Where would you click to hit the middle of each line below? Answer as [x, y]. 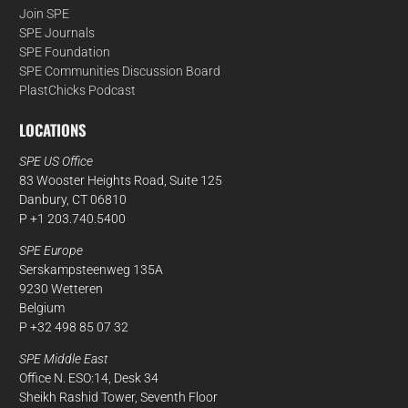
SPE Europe [51, 250]
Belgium [41, 307]
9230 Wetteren [61, 288]
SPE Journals [56, 33]
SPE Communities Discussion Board [119, 71]
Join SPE [44, 14]
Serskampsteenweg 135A [91, 269]
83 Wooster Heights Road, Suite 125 [120, 180]
